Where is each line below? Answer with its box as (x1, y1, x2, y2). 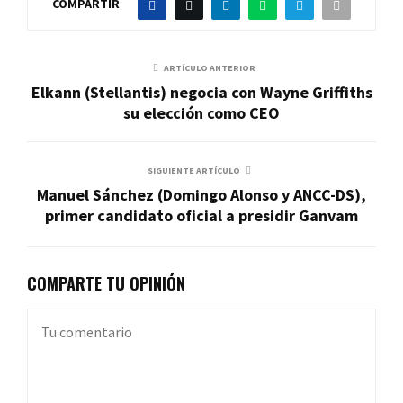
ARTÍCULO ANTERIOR (164, 61, 255, 74)
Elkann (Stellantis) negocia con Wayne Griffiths (31, 81, 372, 103)
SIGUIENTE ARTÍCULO (147, 164, 240, 176)
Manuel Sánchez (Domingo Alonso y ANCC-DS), (37, 184, 366, 205)
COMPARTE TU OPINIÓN (27, 271, 185, 295)
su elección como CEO (123, 102, 280, 123)
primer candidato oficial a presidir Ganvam (45, 204, 358, 226)
